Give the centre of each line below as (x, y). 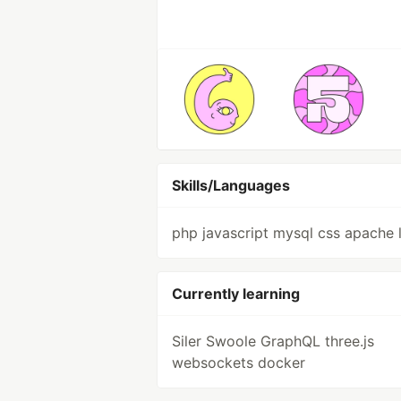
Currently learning (236, 294)
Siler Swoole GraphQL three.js (273, 341)
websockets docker (239, 363)
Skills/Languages (231, 185)
